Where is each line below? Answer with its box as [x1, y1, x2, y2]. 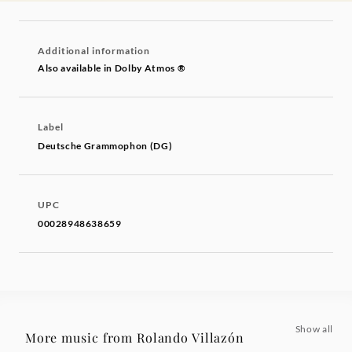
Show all [295, 323, 333, 335]
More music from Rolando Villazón [25, 329, 244, 346]
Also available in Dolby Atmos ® [38, 62, 186, 75]
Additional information [38, 45, 151, 57]
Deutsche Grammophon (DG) [38, 140, 173, 152]
